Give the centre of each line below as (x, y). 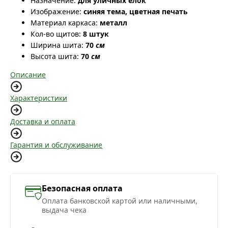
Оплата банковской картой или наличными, (120, 201)
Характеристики (39, 98)
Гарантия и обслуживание (56, 145)
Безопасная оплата (82, 189)
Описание (28, 75)
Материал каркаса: (64, 23)
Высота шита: (55, 56)
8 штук (96, 34)
